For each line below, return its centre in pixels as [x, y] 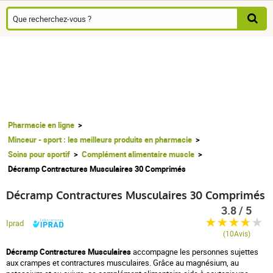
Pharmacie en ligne [41, 125]
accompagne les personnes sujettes [195, 251]
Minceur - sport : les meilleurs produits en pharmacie [100, 140]
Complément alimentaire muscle [138, 154]
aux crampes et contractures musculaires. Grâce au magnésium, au [122, 262]
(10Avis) [236, 234]
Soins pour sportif [39, 154]
